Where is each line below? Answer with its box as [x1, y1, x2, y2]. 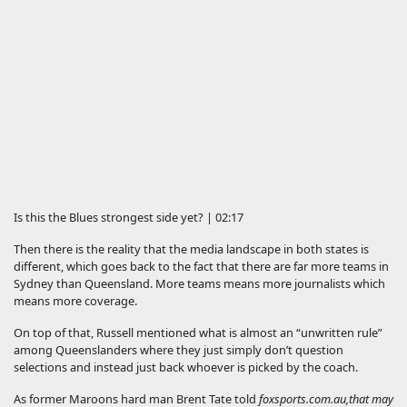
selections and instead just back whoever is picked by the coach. [14, 358, 358, 375]
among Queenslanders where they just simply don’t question [14, 341, 343, 358]
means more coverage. [14, 292, 137, 309]
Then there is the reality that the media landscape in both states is [14, 240, 369, 257]
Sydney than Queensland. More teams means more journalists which [14, 274, 385, 292]
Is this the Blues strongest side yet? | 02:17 [14, 208, 243, 225]
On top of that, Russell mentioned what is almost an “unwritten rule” [14, 323, 382, 341]
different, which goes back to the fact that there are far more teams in [14, 257, 389, 274]
